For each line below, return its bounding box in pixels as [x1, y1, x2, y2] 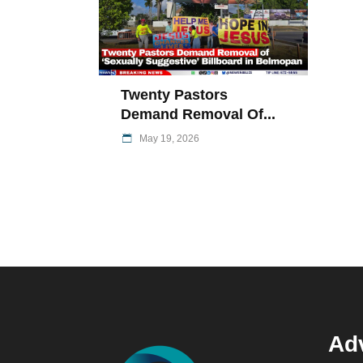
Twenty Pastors [121, 86, 228, 103]
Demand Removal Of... [121, 105, 275, 122]
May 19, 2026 [137, 132, 199, 144]
